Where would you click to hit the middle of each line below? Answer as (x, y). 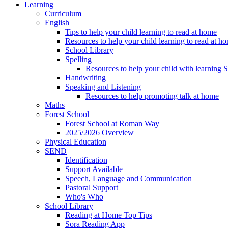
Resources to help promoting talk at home (152, 96)
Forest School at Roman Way (112, 124)
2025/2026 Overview (99, 133)
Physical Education (76, 142)
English (57, 23)
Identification (86, 160)
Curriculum (63, 14)
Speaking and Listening (103, 87)
